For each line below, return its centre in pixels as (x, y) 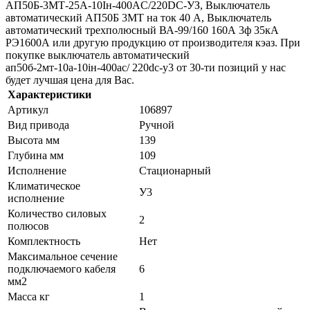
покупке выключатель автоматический (98, 55)
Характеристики (49, 94)
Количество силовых (57, 213)
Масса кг (29, 296)
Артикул (28, 109)
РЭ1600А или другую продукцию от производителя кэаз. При (153, 42)
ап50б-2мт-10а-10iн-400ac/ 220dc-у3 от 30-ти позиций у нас (146, 67)
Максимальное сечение (63, 256)
